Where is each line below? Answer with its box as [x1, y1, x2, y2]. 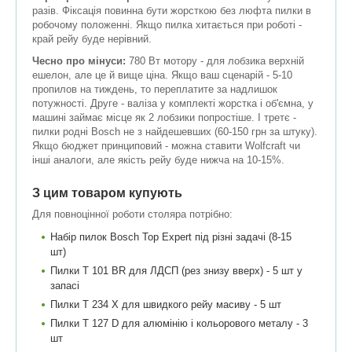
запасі [50, 280, 79, 292]
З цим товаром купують [32, 186, 182, 200]
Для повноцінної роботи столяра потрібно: [32, 208, 233, 221]
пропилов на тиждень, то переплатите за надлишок [32, 83, 277, 96]
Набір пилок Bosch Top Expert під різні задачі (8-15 [50, 231, 291, 244]
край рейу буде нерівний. [32, 33, 152, 46]
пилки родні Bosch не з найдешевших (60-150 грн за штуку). [32, 126, 317, 138]
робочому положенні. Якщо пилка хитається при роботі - [32, 19, 302, 31]
